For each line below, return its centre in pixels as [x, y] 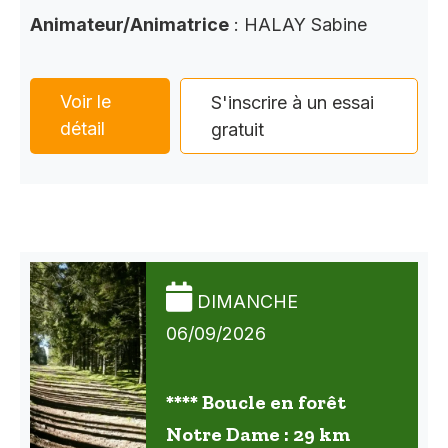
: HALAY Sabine [298, 24]
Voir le [85, 101]
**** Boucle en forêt [256, 402]
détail [82, 128]
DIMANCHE [247, 302]
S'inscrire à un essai [293, 102]
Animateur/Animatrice [129, 24]
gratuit [238, 129]
